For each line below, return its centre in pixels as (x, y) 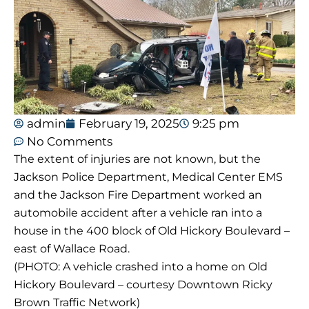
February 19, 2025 (129, 124)
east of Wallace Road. (72, 249)
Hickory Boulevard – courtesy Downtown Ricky (143, 285)
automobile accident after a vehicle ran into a (138, 213)
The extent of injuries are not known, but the (137, 159)
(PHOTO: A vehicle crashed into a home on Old (141, 267)
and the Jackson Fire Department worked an (138, 195)
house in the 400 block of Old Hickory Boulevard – (152, 231)
